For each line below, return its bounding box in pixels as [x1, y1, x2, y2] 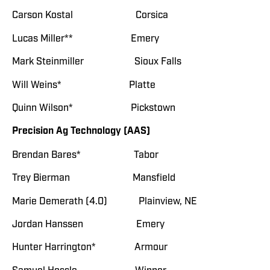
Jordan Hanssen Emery [12, 218, 165, 230]
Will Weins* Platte [12, 78, 155, 91]
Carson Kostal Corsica [12, 9, 168, 22]
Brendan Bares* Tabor [12, 148, 159, 161]
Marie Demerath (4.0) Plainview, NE [12, 195, 197, 207]
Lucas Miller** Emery [12, 32, 159, 45]
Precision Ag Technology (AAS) [12, 125, 150, 138]
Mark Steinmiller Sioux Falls [12, 55, 181, 68]
